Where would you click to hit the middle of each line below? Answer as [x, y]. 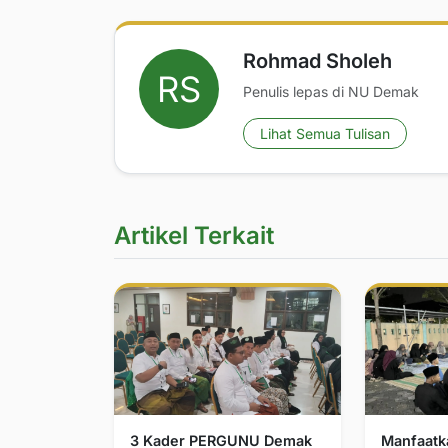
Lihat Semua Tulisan [325, 134]
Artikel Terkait [194, 236]
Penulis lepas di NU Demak [331, 92]
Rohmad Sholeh [317, 61]
